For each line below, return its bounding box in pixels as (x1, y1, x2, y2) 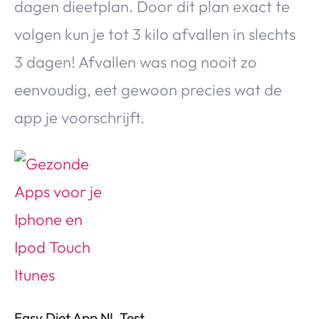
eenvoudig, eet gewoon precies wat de (14, 79, 282, 100)
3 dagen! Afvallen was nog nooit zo (14, 51, 257, 72)
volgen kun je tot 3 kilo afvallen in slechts (14, 23, 296, 44)
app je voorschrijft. (14, 107, 145, 127)
